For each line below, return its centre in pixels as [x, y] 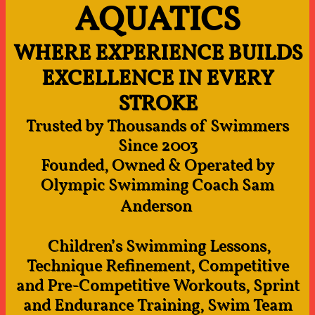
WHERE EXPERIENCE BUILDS [157, 53]
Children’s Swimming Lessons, [157, 247]
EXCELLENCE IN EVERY [157, 79]
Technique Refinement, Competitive [157, 266]
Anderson [156, 207]
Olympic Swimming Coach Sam [157, 186]
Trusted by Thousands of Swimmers [157, 127]
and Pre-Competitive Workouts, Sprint [157, 286]
